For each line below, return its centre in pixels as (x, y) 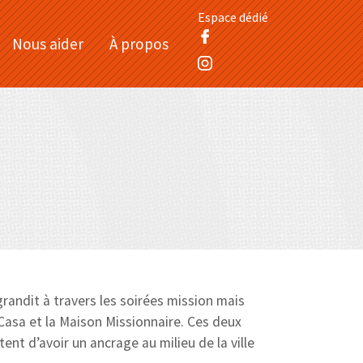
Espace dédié (233, 17)
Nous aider (48, 44)
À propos (139, 44)
